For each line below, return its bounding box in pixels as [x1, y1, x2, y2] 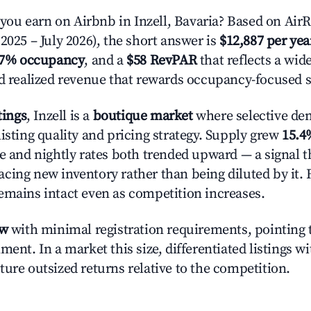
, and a [84, 52, 127, 69]
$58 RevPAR [126, 52, 197, 69]
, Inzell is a [26, 108, 93, 125]
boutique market [92, 108, 193, 125]
